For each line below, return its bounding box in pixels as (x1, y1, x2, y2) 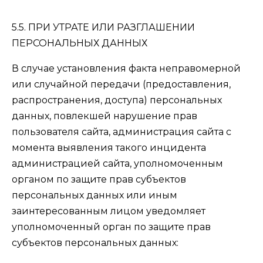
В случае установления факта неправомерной (12, 63, 241, 74)
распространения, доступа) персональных (12, 95, 222, 106)
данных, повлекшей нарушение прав (12, 110, 197, 122)
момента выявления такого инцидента (12, 142, 206, 153)
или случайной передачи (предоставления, (12, 79, 231, 90)
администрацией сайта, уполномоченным (12, 158, 223, 169)
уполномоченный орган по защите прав (12, 221, 211, 232)
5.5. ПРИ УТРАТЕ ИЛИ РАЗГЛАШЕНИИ (12, 22, 195, 33)
